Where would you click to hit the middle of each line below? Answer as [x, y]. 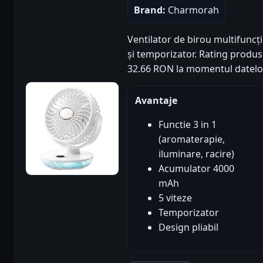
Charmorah [192, 10]
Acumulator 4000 [196, 168]
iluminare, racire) [196, 154]
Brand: [150, 10]
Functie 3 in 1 [188, 124]
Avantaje [156, 100]
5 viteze [175, 198]
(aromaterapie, [192, 139]
